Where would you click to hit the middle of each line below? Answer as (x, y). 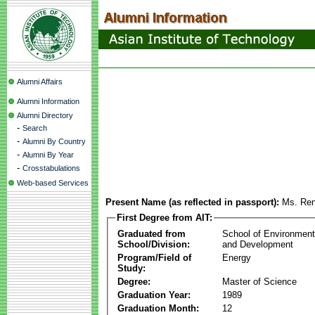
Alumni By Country (54, 141)
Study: (131, 268)
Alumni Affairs (40, 82)
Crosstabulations (51, 168)
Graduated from (152, 233)
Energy (237, 257)
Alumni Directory (45, 115)
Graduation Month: (158, 308)
